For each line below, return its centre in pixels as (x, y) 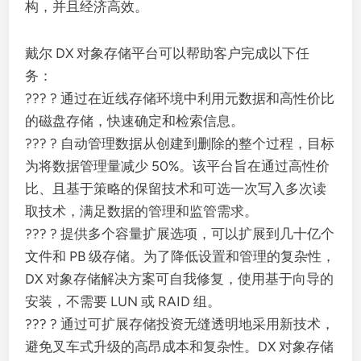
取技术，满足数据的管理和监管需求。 (142, 211)
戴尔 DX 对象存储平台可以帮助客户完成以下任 (168, 53)
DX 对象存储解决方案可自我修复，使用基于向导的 (180, 279)
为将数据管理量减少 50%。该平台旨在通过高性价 (178, 166)
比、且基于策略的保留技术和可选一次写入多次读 (176, 189)
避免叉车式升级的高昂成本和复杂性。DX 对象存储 (180, 346)
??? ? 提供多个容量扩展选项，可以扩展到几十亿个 (180, 234)
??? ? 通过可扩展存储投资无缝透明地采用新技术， (180, 324)
